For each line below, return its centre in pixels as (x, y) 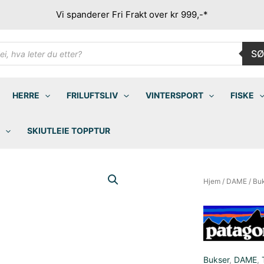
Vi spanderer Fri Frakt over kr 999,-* (132, 14)
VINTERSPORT (174, 95)
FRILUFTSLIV (93, 95)
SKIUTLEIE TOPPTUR (69, 131)
